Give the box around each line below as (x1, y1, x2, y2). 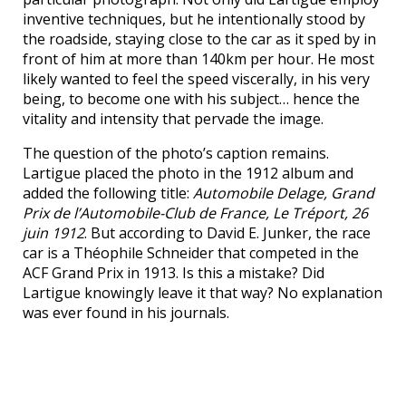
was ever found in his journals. (23, 303, 229, 324)
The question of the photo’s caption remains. (23, 143, 329, 164)
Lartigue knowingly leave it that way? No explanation (23, 283, 382, 304)
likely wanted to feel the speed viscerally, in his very (23, 69, 370, 90)
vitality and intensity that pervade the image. (23, 109, 324, 130)
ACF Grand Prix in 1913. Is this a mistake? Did (23, 263, 324, 284)
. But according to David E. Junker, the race (84, 223, 371, 244)
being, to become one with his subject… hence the (23, 89, 360, 110)
